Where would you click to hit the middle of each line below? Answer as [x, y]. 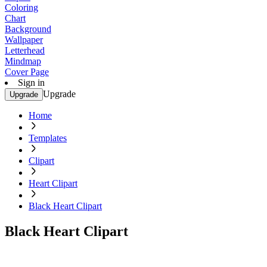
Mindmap [23, 61]
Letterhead [25, 50]
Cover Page [27, 72]
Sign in [31, 83]
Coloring [21, 7]
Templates [48, 138]
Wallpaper [24, 40]
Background [28, 29]
